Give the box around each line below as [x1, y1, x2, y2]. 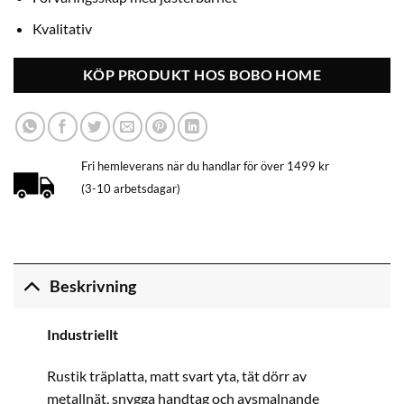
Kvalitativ [32, 19, 92, 37]
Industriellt [46, 326, 118, 344]
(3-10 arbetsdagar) [80, 181, 180, 197]
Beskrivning [50, 276, 137, 296]
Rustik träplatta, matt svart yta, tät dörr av [46, 366, 307, 384]
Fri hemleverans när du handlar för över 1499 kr [80, 159, 329, 174]
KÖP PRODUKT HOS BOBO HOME [82, 67, 322, 84]
